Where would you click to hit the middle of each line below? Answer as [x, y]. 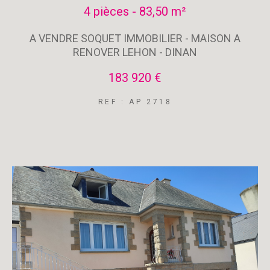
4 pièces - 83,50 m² [135, 11]
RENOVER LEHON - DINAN [135, 52]
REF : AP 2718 [135, 102]
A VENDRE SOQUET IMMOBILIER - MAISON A [135, 38]
